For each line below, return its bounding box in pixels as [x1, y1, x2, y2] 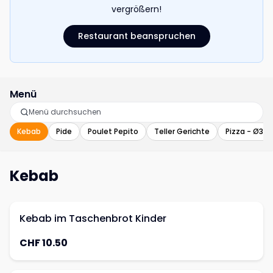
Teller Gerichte [154, 126, 210, 136]
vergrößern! [112, 3, 161, 15]
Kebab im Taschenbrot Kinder [19, 211, 166, 225]
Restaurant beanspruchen [77, 30, 196, 42]
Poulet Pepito [88, 126, 138, 136]
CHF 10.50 [19, 236, 68, 250]
